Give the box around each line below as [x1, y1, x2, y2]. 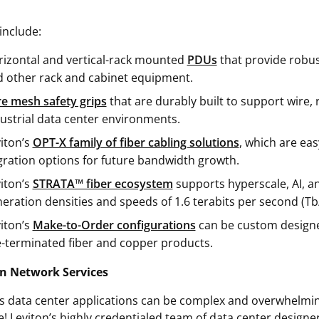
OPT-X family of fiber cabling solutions [32, 135, 239, 151]
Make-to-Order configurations [32, 217, 196, 234]
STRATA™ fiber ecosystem [32, 176, 173, 192]
